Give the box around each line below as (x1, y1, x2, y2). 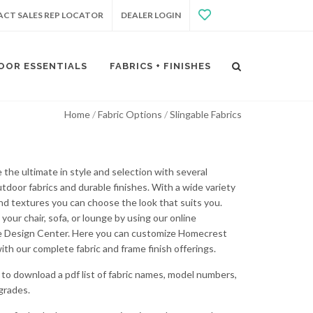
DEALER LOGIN (121, 10, 181, 20)
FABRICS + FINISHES (110, 61, 211, 71)
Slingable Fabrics (170, 108, 242, 120)
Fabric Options (98, 108, 162, 120)
